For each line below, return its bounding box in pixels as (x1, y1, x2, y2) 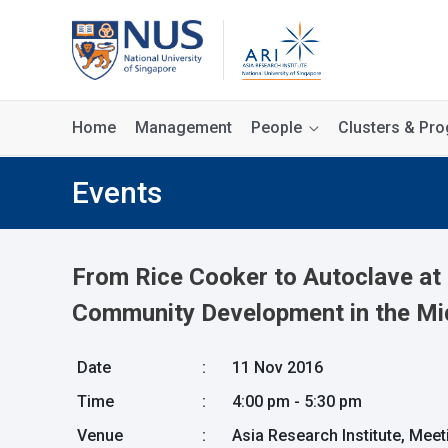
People (251, 118, 302, 137)
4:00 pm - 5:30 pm (232, 392, 362, 411)
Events (72, 175, 162, 210)
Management (135, 118, 232, 137)
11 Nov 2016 (232, 358, 323, 377)
